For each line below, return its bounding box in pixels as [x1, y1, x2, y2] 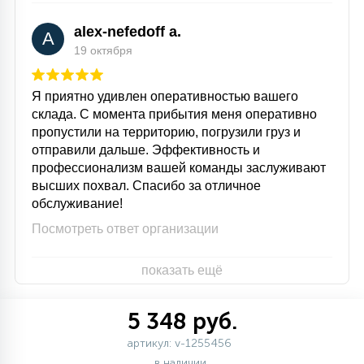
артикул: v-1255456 [127, 336, 232, 350]
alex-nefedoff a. [74, 24, 181, 40]
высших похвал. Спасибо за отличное [32, 179, 261, 193]
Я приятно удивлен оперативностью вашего [32, 89, 298, 103]
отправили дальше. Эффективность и [32, 143, 260, 157]
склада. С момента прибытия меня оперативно [32, 107, 317, 121]
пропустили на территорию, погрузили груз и [32, 125, 301, 139]
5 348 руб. [127, 308, 237, 335]
